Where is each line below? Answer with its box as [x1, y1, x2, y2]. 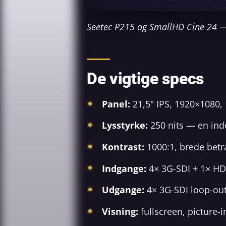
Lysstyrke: [102, 119, 148, 132]
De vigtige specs [87, 69, 204, 88]
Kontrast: [102, 141, 144, 153]
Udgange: [102, 184, 144, 196]
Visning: [102, 205, 138, 217]
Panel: [102, 97, 130, 110]
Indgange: [102, 162, 146, 175]
